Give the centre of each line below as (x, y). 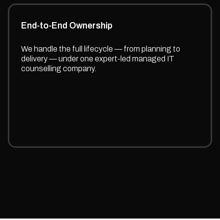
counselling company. (59, 68)
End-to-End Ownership (67, 26)
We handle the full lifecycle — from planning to (101, 49)
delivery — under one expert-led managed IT (98, 58)
